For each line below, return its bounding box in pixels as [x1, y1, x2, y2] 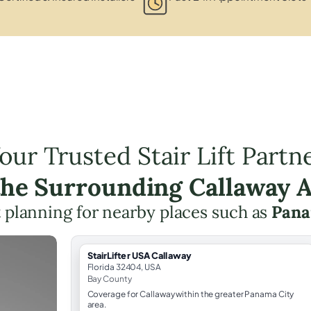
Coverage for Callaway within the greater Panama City [87, 288, 294, 299]
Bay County [87, 273, 132, 284]
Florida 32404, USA [87, 261, 161, 272]
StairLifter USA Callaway [87, 249, 192, 261]
